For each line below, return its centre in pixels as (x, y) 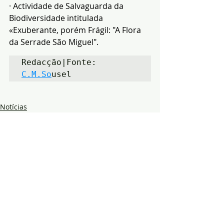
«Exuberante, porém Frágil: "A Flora (76, 30)
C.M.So (36, 74)
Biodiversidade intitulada (57, 18)
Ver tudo (146, 154)
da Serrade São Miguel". (54, 42)
